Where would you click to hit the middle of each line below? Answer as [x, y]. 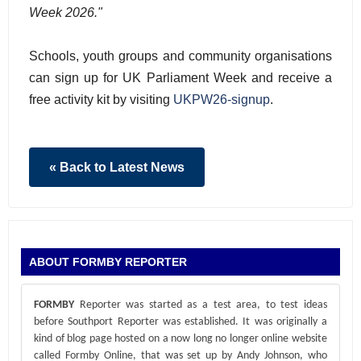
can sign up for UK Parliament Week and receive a [180, 78]
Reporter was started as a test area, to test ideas [201, 305]
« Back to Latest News [117, 167]
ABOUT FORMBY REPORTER [108, 261]
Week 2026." [66, 12]
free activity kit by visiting [101, 100]
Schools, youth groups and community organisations [180, 56]
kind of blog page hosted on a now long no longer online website [180, 338]
